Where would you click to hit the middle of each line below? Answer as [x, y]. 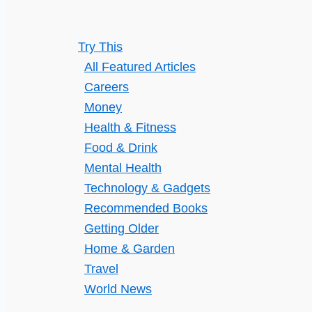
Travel [101, 269]
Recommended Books [146, 208]
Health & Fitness [130, 127]
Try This [100, 47]
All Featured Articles [140, 67]
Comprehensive [86, 13]
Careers [107, 87]
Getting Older [122, 228]
